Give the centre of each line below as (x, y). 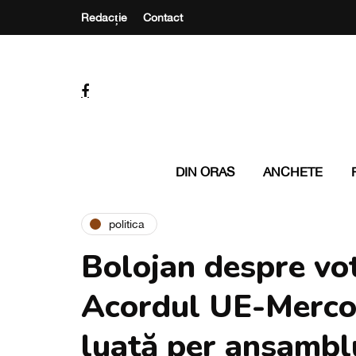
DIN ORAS (205, 172)
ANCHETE (292, 172)
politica (127, 224)
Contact (163, 17)
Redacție (104, 17)
